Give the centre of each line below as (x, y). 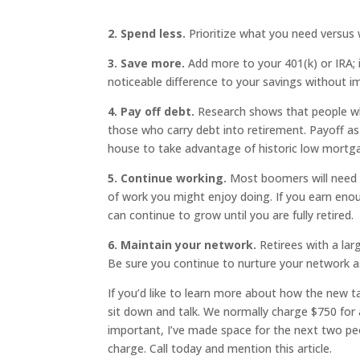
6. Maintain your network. (182, 245)
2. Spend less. (147, 33)
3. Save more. (147, 63)
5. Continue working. (168, 178)
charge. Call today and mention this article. (220, 348)
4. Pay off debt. (151, 111)
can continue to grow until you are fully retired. (231, 215)
